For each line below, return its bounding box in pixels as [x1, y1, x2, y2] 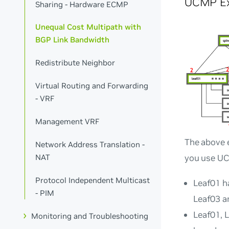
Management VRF [35, 117, 100, 127]
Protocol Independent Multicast [35, 175, 150, 185]
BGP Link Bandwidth [35, 35, 110, 45]
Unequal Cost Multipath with [35, 22, 142, 32]
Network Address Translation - [35, 139, 145, 149]
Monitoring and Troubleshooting [31, 211, 149, 221]
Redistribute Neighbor [35, 58, 116, 68]
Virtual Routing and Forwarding [35, 81, 149, 91]
